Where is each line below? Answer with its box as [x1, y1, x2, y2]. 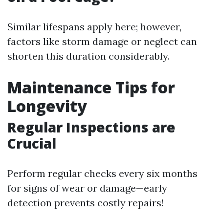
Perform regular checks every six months [7, 167, 197, 179]
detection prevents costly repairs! [7, 197, 164, 209]
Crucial [7, 134, 56, 153]
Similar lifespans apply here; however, [7, 21, 181, 33]
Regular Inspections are [7, 118, 175, 136]
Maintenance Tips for [7, 77, 175, 98]
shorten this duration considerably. [7, 50, 170, 62]
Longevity [7, 95, 87, 116]
